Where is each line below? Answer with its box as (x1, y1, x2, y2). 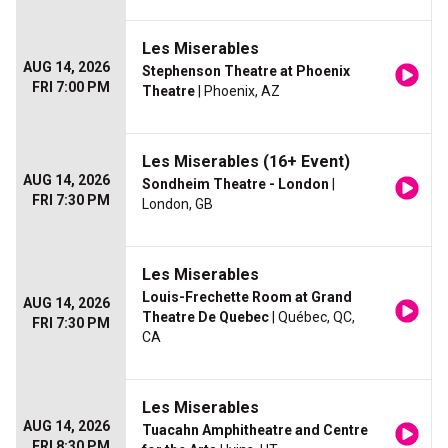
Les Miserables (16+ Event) (142, 152, 350, 172)
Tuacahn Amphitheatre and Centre (142, 422, 368, 439)
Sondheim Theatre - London (142, 176, 329, 193)
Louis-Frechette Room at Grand (142, 289, 352, 306)
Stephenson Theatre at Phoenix (142, 63, 350, 80)
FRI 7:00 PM (32, 79, 110, 96)
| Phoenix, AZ (195, 83, 280, 100)
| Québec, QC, (269, 309, 355, 326)
